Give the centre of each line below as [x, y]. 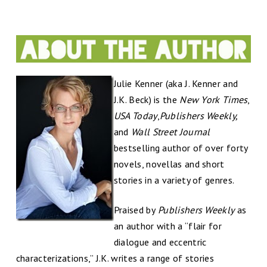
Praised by [134, 209]
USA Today [135, 116]
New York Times [214, 100]
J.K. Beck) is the [147, 100]
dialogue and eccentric [160, 242]
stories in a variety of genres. [174, 180]
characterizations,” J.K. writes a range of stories [115, 258]
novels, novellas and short [169, 164]
